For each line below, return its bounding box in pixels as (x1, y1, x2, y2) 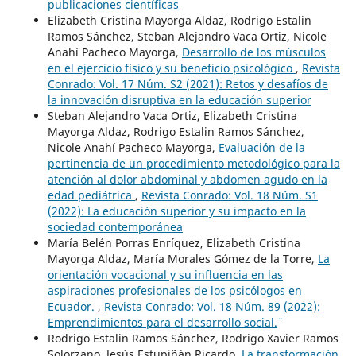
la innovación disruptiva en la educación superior (47, 92, 311, 108)
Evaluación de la (218, 140, 305, 156)
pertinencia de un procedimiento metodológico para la (47, 156, 340, 172)
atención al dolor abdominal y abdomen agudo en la (47, 172, 327, 188)
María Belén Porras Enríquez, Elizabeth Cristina (47, 235, 300, 251)
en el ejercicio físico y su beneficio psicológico (47, 60, 296, 76)
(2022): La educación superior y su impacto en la (47, 203, 306, 219)
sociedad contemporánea (47, 219, 183, 235)
